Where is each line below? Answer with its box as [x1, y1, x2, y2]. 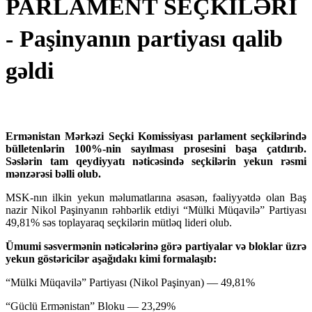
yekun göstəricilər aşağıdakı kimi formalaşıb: [6, 253, 217, 265]
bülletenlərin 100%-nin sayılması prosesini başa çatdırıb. [6, 143, 306, 155]
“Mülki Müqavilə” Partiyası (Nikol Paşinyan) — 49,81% [6, 276, 255, 289]
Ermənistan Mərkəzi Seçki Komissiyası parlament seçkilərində [6, 130, 306, 143]
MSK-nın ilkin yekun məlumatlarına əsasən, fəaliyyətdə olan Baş [6, 192, 306, 204]
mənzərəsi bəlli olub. [6, 168, 101, 180]
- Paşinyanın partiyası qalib [6, 26, 283, 52]
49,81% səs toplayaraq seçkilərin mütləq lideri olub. [6, 217, 232, 229]
